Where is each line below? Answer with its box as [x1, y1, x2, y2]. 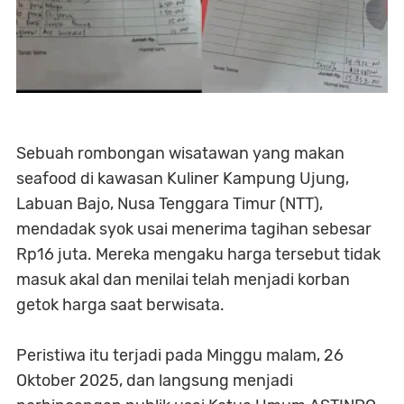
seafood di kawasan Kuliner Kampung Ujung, [16, 169, 349, 189]
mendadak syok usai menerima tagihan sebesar [16, 219, 372, 240]
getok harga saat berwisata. [16, 295, 225, 316]
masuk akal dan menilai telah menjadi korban [16, 270, 350, 290]
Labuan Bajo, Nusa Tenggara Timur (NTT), [16, 194, 323, 215]
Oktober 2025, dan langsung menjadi [16, 371, 293, 391]
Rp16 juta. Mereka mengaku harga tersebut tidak [16, 244, 381, 265]
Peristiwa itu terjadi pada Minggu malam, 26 [16, 345, 344, 366]
